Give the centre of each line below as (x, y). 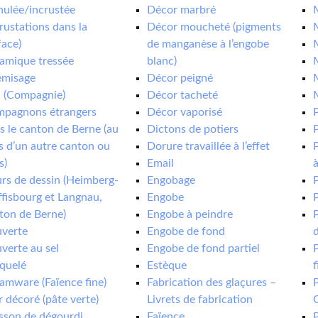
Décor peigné (180, 78)
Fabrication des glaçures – (212, 283)
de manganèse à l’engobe (208, 44)
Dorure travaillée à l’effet (209, 146)
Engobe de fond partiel (204, 248)
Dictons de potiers (193, 129)
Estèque (167, 265)
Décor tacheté (183, 95)
